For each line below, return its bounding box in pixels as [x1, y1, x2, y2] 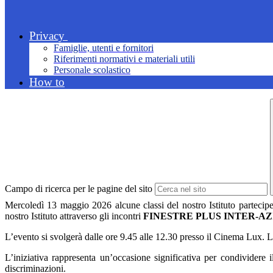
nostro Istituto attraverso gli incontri [5, 211, 143, 222]
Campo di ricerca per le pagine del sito [5, 183, 152, 194]
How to [29, 76, 65, 89]
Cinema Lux [214, 232, 262, 243]
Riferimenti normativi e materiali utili [54, 54, 195, 65]
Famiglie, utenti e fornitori [54, 43, 154, 54]
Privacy [29, 29, 65, 43]
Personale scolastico [54, 65, 130, 76]
